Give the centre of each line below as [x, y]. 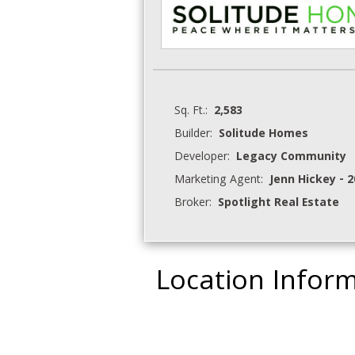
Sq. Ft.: [194, 112]
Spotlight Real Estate [279, 204]
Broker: [196, 204]
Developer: [205, 158]
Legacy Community [291, 158]
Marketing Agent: [222, 181]
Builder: [197, 135]
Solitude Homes [263, 135]
